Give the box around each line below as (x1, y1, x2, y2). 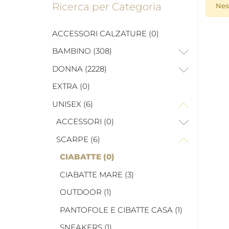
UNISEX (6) (52, 99, 93, 109)
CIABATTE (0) (60, 152, 114, 162)
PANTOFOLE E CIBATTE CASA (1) (60, 204, 182, 215)
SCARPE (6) (56, 134, 100, 144)
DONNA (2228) (52, 63, 107, 74)
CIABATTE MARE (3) (60, 169, 134, 179)
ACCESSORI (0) (56, 117, 114, 127)
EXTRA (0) (52, 81, 90, 91)
